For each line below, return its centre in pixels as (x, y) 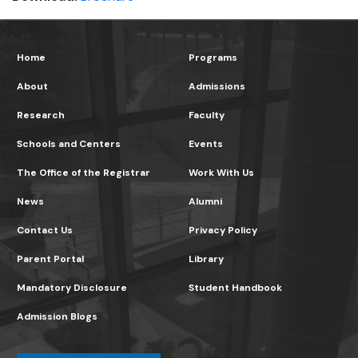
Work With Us (221, 173)
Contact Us (45, 230)
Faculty (207, 115)
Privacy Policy (223, 230)
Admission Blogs (57, 316)
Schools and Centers (69, 144)
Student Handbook (235, 288)
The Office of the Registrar (84, 173)
